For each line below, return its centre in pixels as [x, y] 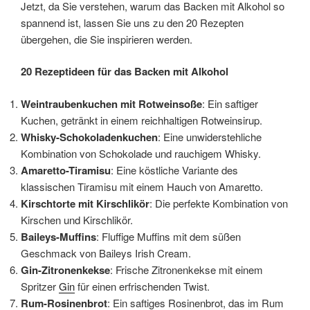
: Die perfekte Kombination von [219, 203]
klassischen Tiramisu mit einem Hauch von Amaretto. [142, 186]
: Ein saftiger [230, 103]
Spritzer [40, 286]
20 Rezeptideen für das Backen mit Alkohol [125, 71]
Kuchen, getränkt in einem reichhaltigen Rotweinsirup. [142, 120]
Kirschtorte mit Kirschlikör [85, 203]
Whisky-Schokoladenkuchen [89, 137]
